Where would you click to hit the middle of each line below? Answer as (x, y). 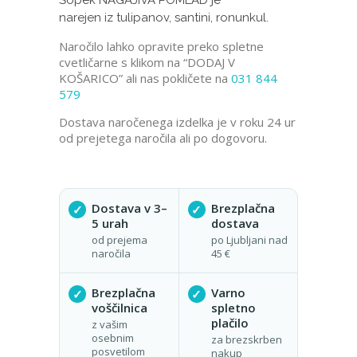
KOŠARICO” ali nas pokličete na (145, 78)
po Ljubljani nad (249, 240)
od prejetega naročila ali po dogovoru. (163, 138)
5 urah (110, 224)
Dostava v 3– (129, 208)
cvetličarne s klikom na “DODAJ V (147, 63)
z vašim (110, 325)
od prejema (120, 240)
